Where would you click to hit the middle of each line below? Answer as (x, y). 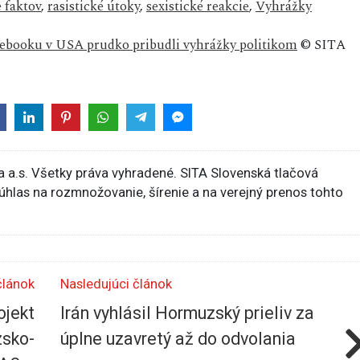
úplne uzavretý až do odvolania (178, 339)
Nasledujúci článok (116, 284)
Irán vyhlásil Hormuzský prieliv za (187, 313)
